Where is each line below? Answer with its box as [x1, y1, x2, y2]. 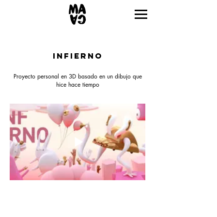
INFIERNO [52, 51, 103, 61]
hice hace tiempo [56, 80, 99, 89]
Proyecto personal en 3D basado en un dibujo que [13, 72, 142, 80]
